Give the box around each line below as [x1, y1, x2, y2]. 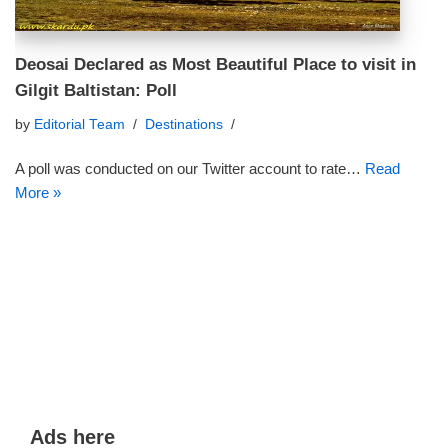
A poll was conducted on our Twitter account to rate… [15, 160, 365, 177]
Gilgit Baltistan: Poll [15, 81, 177, 99]
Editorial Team [34, 117, 125, 132]
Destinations [145, 117, 223, 132]
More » [15, 184, 61, 201]
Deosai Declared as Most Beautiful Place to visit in [15, 55, 416, 73]
